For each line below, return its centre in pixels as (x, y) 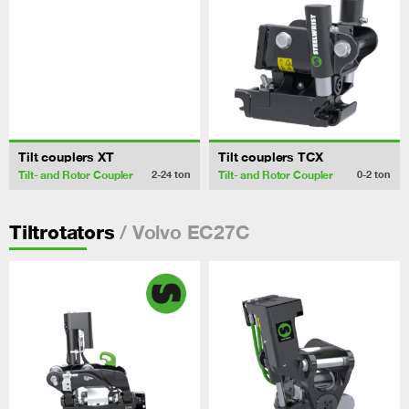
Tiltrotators (62, 232)
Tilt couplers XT (66, 157)
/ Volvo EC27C (182, 231)
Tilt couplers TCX (271, 157)
